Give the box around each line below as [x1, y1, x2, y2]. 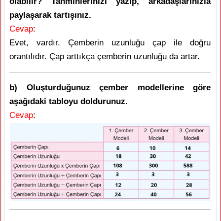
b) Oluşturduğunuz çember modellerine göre [9, 82, 211, 92]
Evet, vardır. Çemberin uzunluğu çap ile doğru [9, 37, 211, 47]
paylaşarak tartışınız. [9, 10, 91, 20]
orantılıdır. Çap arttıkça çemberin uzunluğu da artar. [9, 51, 200, 61]
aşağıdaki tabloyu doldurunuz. [9, 96, 128, 106]
